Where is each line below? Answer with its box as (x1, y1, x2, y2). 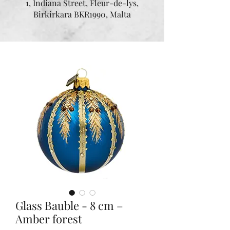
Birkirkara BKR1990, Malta (33, 9, 131, 20)
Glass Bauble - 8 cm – (15, 198, 123, 213)
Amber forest (15, 211, 82, 226)
